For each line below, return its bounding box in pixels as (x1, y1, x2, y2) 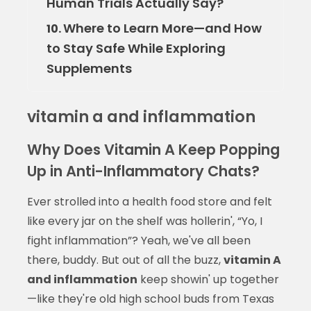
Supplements (46, 59, 132, 77)
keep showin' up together (137, 271, 279, 287)
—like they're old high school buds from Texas (26, 290, 274, 307)
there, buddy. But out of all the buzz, (26, 251, 224, 268)
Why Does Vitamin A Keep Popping (26, 139, 280, 160)
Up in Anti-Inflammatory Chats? (26, 160, 260, 181)
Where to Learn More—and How (62, 19, 262, 37)
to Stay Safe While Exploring (46, 39, 226, 57)
